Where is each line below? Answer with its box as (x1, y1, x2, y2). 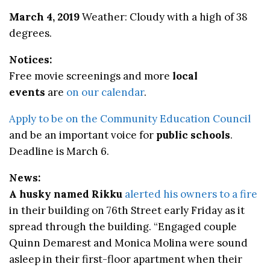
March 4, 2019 (9, 10, 80, 24)
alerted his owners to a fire (125, 187, 257, 201)
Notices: (9, 52, 52, 66)
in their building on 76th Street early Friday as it (9, 203, 245, 217)
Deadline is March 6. (9, 144, 109, 158)
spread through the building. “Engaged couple (9, 219, 237, 233)
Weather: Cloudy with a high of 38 (80, 10, 248, 24)
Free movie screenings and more (9, 69, 172, 83)
